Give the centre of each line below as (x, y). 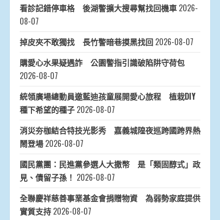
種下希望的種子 (47, 110)
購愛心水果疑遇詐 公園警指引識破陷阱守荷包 (102, 63)
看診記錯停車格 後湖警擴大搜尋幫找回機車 (98, 8)
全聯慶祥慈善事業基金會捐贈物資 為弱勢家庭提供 (110, 198)
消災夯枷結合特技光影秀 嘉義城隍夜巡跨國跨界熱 (110, 130)
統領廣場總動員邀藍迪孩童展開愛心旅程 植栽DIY (108, 96)
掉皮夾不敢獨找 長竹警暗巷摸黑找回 (86, 42)
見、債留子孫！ (47, 178)
